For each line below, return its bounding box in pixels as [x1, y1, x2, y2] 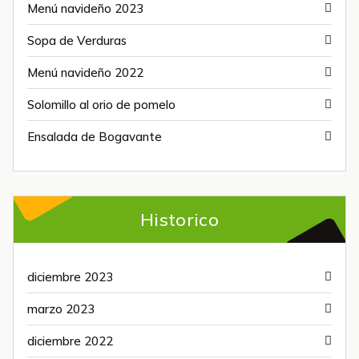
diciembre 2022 [27, 333, 113, 349]
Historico [139, 208, 220, 231]
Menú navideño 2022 [27, 64, 143, 80]
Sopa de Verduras [27, 32, 127, 48]
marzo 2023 [27, 301, 95, 317]
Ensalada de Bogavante [27, 128, 162, 144]
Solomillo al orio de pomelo [27, 96, 175, 112]
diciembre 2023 [27, 268, 113, 284]
